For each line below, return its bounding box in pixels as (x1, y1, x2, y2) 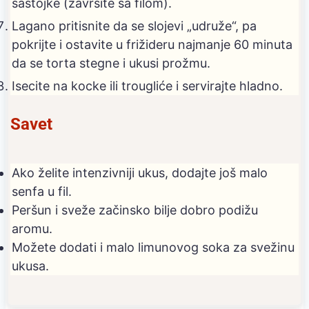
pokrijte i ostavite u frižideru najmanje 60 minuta (12, 37, 292, 52)
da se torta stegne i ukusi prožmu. (12, 56, 210, 71)
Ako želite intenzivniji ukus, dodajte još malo (12, 166, 268, 181)
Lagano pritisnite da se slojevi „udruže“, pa (12, 19, 257, 34)
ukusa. (12, 259, 49, 274)
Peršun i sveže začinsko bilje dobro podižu (12, 203, 258, 218)
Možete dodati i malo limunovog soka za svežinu (12, 240, 295, 255)
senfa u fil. (12, 184, 72, 199)
